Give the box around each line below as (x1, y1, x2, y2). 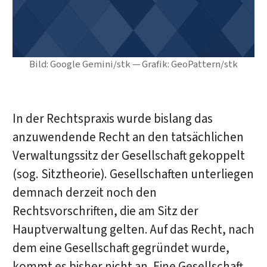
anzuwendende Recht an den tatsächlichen (12, 128, 244, 146)
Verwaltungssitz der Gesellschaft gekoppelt (12, 147, 245, 164)
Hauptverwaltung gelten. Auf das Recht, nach (12, 221, 254, 238)
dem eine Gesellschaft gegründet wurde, (12, 239, 229, 257)
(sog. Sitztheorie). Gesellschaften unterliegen (12, 165, 254, 183)
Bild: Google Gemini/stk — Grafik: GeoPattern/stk (29, 57, 238, 72)
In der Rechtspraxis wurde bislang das (12, 110, 213, 128)
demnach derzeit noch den (12, 184, 157, 201)
